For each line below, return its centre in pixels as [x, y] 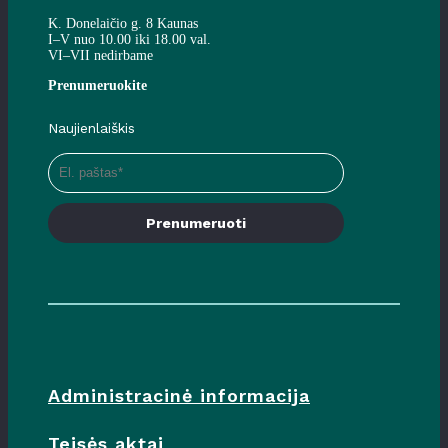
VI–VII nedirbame [100, 55]
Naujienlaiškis [91, 127]
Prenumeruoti [196, 222]
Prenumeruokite [97, 85]
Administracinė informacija [179, 395]
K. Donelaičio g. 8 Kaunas [123, 23]
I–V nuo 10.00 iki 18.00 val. [129, 39]
